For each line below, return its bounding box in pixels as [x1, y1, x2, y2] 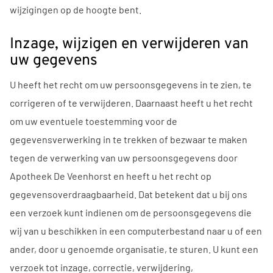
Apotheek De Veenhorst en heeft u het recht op [10, 169, 211, 182]
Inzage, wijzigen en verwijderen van [10, 34, 249, 54]
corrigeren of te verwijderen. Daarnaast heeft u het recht [10, 96, 253, 108]
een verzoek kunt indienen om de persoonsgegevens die [10, 206, 252, 218]
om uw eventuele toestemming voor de [10, 115, 177, 127]
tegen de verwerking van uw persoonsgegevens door [10, 151, 238, 163]
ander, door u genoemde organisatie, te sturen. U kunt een [10, 243, 258, 255]
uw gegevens [10, 51, 97, 71]
